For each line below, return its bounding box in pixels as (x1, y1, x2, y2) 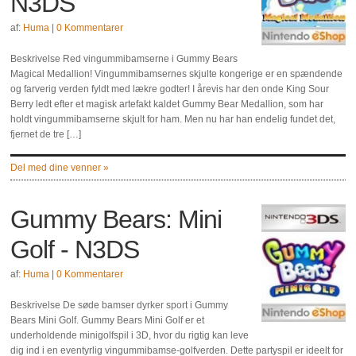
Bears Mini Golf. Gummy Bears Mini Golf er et (10, 315, 205, 326)
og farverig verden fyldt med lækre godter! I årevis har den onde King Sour (10, 83, 330, 95)
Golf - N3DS (10, 235, 140, 264)
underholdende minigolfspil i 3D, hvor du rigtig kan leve (10, 330, 250, 341)
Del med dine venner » (10, 162, 110, 173)
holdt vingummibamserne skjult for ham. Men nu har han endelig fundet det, (10, 114, 336, 125)
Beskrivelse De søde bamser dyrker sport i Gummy (10, 300, 229, 311)
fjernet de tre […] (10, 129, 82, 140)
